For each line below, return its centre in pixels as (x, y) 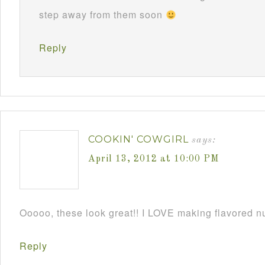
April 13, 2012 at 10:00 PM (153, 159)
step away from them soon (102, 14)
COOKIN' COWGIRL (138, 139)
